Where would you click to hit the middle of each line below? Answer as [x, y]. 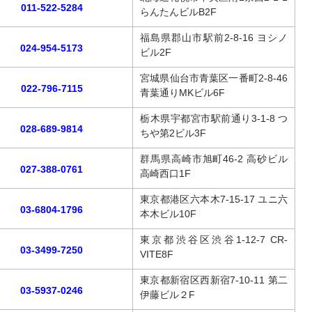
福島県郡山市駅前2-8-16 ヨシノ [214, 38]
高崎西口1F [165, 173]
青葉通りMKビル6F [182, 93]
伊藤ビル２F [167, 295]
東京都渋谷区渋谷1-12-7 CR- [214, 240]
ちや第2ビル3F [173, 133]
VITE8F [157, 254]
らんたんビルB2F [178, 12]
